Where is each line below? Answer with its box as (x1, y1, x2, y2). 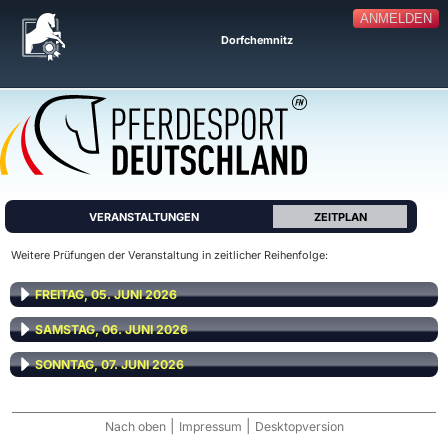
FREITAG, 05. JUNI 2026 (35, 287, 177, 302)
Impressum (178, 419, 242, 434)
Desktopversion (254, 419, 344, 434)
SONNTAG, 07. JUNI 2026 (35, 357, 184, 372)
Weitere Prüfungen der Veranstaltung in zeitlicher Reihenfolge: (11, 248, 328, 262)
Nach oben (104, 419, 166, 434)
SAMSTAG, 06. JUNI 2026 (35, 322, 188, 337)
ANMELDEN (359, 11, 432, 27)
